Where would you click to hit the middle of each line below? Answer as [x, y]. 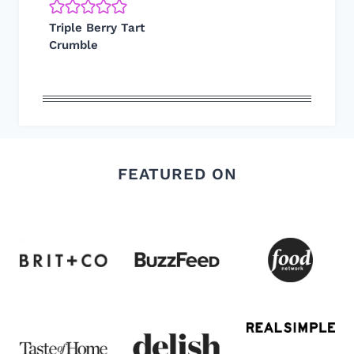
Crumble [73, 45]
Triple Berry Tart [97, 27]
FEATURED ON [177, 174]
